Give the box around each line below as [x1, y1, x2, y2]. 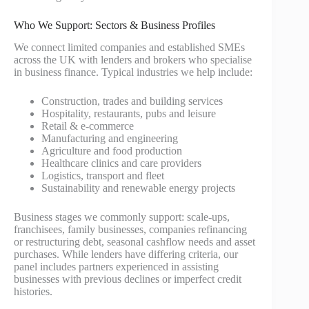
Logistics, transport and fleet [41, 170, 164, 182]
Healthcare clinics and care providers [41, 157, 201, 170]
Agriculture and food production [41, 145, 182, 157]
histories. [14, 286, 52, 298]
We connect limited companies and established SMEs [14, 41, 245, 54]
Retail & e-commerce [41, 120, 134, 132]
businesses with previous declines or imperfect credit [14, 273, 241, 286]
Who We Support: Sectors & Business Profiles [14, 19, 215, 31]
